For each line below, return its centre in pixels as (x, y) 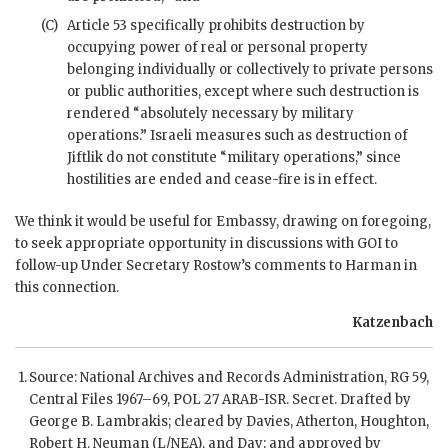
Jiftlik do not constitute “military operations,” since (234, 157)
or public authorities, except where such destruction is (243, 91)
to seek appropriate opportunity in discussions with (186, 243)
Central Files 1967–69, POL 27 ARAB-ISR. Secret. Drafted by (220, 399)
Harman (373, 265)
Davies (268, 421)
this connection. (67, 287)
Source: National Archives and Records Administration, (209, 377)
